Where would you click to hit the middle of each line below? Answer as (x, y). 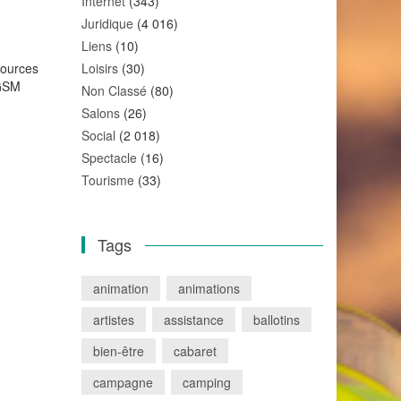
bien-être (119, 351)
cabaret (195, 351)
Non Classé (114, 90)
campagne (123, 382)
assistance (194, 320)
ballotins (277, 320)
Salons (101, 113)
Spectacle (109, 158)
